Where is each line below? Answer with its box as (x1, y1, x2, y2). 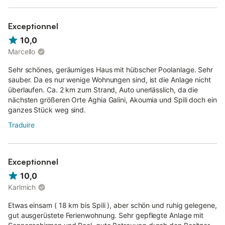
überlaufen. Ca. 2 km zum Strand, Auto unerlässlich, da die (8, 85, 198, 94)
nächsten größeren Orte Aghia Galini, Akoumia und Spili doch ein (8, 95, 217, 104)
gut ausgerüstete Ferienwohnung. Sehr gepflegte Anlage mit (8, 211, 204, 220)
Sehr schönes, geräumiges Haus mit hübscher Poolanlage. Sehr (8, 65, 213, 74)
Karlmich (8, 183, 36, 192)
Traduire (8, 121, 35, 130)
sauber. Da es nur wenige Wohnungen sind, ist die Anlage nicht (8, 75, 211, 84)
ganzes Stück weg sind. (8, 105, 86, 115)
